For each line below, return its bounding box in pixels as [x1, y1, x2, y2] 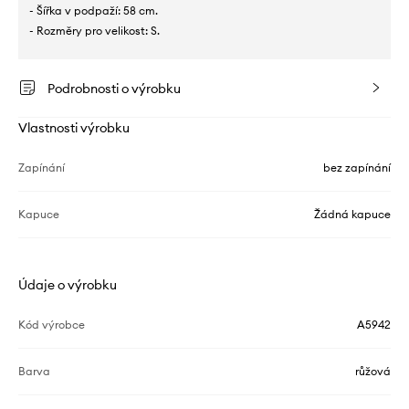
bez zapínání [323, 160, 391, 174]
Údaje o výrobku [18, 276, 117, 293]
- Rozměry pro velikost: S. [29, 23, 160, 37]
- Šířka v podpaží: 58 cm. [29, 3, 158, 17]
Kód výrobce [18, 317, 85, 331]
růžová [355, 363, 391, 378]
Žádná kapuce [314, 206, 391, 221]
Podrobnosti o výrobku [47, 79, 181, 97]
